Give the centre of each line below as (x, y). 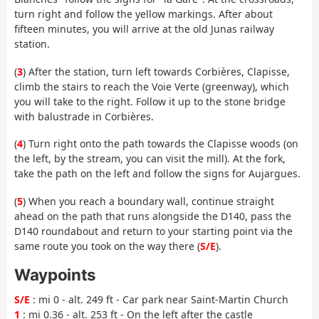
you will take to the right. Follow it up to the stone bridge (150, 101)
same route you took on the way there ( (107, 246)
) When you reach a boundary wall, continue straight (148, 201)
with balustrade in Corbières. (84, 116)
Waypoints (55, 275)
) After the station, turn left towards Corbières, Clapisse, (156, 71)
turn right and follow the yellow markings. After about (143, 14)
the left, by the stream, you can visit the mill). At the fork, (150, 159)
